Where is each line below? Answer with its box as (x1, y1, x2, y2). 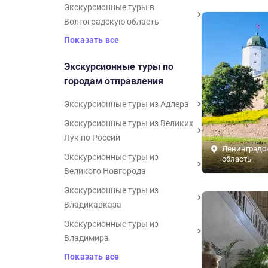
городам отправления (64, 75, 163, 87)
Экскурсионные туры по (64, 61, 173, 72)
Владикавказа (64, 200, 121, 209)
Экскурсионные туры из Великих (64, 118, 193, 128)
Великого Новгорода (64, 166, 146, 176)
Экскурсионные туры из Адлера (64, 99, 189, 109)
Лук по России (64, 133, 120, 142)
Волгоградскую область (64, 17, 159, 26)
